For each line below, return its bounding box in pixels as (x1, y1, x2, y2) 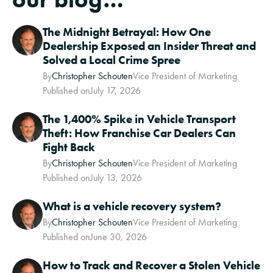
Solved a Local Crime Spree (43, 53, 180, 68)
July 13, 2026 (90, 172, 142, 184)
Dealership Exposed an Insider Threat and (43, 39, 256, 54)
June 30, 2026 (90, 231, 147, 243)
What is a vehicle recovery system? (43, 199, 221, 214)
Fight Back (43, 140, 95, 155)
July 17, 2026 (90, 85, 141, 97)
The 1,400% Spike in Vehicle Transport (43, 112, 236, 127)
